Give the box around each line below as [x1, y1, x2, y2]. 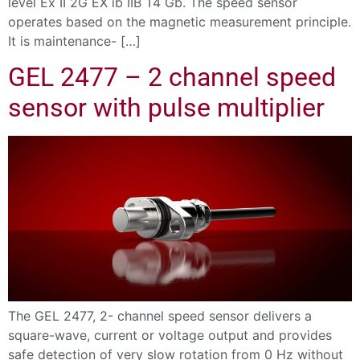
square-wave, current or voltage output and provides [8, 327, 332, 344]
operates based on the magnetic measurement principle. [8, 13, 351, 30]
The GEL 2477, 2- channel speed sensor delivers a [8, 308, 312, 325]
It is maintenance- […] [8, 32, 141, 49]
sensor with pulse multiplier [8, 92, 325, 124]
